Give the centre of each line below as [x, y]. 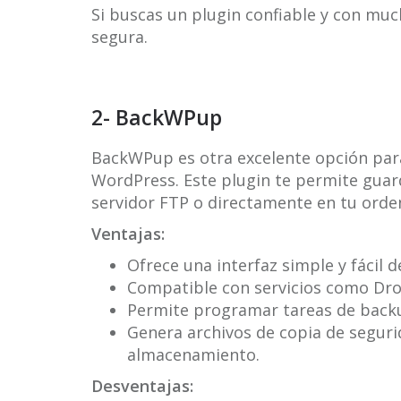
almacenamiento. [193, 354]
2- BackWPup [157, 117]
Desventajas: [142, 386]
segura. [119, 37]
